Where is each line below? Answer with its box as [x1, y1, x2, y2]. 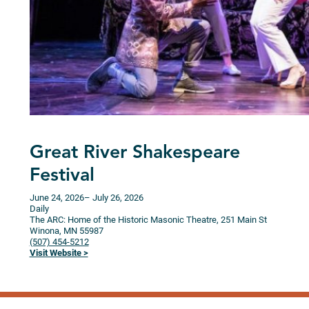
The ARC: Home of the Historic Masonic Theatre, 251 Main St [29, 215, 269, 226]
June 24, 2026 [29, 192, 84, 203]
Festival [29, 167, 94, 186]
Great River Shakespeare [29, 144, 240, 163]
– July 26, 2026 [83, 192, 143, 203]
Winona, [29, 226, 63, 237]
